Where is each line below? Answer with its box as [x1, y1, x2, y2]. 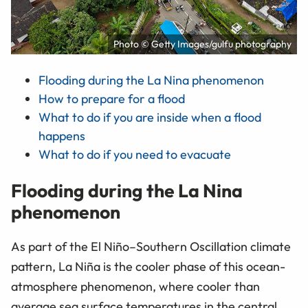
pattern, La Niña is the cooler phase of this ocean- [11, 258, 285, 274]
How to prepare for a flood [38, 91, 185, 107]
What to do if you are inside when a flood [38, 109, 261, 126]
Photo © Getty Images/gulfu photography [113, 38, 291, 51]
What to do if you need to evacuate [38, 146, 231, 163]
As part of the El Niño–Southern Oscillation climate [11, 238, 291, 254]
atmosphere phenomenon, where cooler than [11, 278, 260, 294]
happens [38, 128, 85, 144]
